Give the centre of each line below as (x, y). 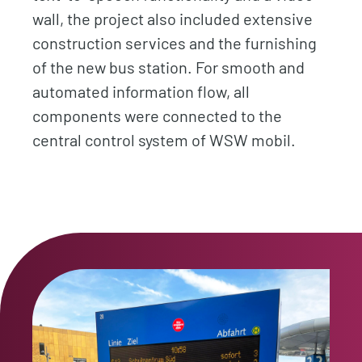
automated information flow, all (141, 91)
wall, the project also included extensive (173, 19)
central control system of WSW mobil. (164, 140)
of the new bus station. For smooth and (168, 67)
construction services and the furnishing (175, 43)
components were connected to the (157, 116)
